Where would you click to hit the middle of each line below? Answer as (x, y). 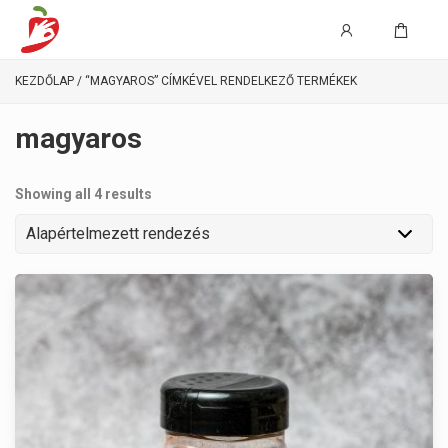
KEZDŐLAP (44, 81)
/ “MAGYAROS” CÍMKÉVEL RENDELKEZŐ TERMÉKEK (215, 81)
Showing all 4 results (83, 193)
